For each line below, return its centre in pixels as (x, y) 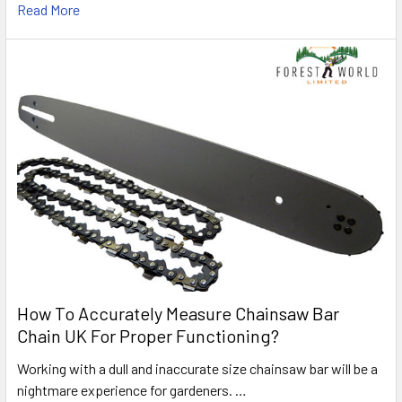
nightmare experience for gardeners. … (132, 390)
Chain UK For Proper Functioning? (148, 336)
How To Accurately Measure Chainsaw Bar (178, 314)
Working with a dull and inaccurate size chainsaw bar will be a (197, 369)
